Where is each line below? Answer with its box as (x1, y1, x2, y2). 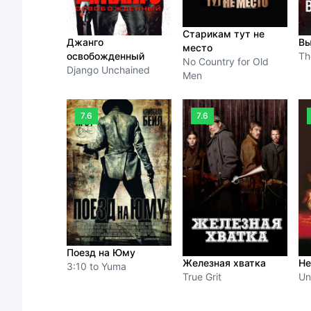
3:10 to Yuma (67, 260, 126, 272)
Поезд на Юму (67, 246, 135, 258)
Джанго (67, 36, 103, 49)
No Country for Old (182, 56, 269, 67)
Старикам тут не (182, 28, 264, 40)
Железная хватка (182, 257, 266, 269)
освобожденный (67, 50, 144, 62)
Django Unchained (67, 64, 150, 76)
